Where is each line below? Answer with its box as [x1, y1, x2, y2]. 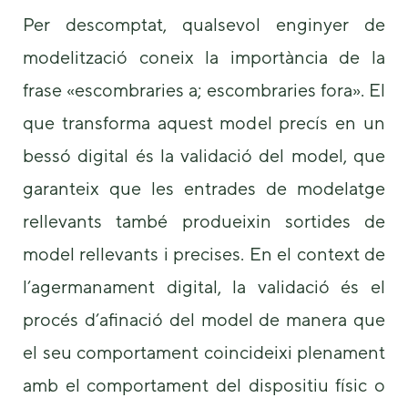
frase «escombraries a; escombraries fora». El [23, 79, 385, 101]
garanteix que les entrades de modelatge [23, 178, 385, 199]
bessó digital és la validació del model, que [23, 145, 385, 167]
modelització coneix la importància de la [23, 46, 385, 68]
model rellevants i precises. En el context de [23, 243, 385, 265]
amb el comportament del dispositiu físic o [23, 374, 385, 396]
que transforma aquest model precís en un [23, 112, 385, 134]
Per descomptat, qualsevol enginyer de [23, 14, 385, 36]
